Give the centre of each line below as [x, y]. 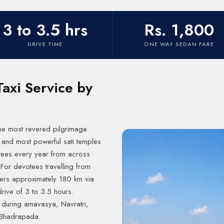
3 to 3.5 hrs [45, 30]
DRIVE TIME [45, 44]
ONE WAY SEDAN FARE [179, 44]
